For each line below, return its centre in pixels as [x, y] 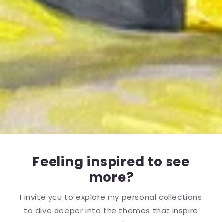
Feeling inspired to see [111, 162]
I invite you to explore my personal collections [111, 197]
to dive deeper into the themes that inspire [111, 211]
